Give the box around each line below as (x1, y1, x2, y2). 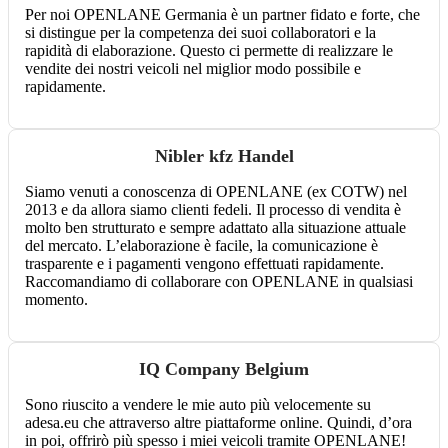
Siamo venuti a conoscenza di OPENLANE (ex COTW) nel (25, 183, 407, 201)
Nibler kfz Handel (154, 146, 294, 167)
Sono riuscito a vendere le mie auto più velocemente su (25, 396, 371, 414)
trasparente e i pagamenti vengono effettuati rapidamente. (25, 255, 384, 273)
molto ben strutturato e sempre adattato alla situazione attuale (25, 219, 406, 237)
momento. (25, 291, 88, 309)
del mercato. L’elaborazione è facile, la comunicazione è (25, 237, 378, 255)
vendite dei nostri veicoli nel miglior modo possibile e (25, 60, 361, 78)
